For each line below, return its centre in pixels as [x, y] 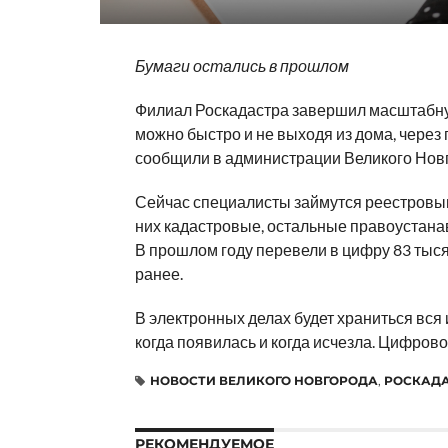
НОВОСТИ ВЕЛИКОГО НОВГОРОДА [263, 380]
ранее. [158, 273]
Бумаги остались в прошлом [241, 65]
